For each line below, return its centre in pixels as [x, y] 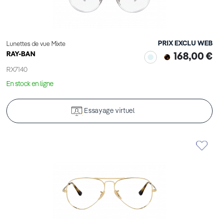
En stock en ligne [30, 84]
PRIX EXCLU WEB [185, 44]
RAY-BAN [21, 55]
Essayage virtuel [109, 111]
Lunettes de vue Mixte [36, 44]
